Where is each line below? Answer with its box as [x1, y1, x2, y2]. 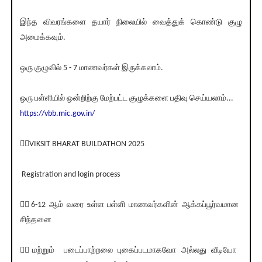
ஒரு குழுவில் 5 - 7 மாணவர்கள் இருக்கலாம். [19, 64, 163, 73]
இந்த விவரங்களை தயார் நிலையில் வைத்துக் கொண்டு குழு [19, 18, 243, 27]
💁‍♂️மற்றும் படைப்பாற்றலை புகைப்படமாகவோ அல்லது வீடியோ [19, 246, 236, 256]
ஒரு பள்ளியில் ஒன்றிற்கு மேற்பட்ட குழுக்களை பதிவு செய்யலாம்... [19, 94, 233, 104]
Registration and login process [19, 170, 120, 180]
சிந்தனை [19, 216, 53, 225]
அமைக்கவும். [19, 33, 65, 43]
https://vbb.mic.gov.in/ [19, 109, 95, 119]
